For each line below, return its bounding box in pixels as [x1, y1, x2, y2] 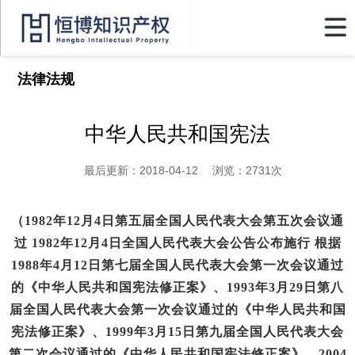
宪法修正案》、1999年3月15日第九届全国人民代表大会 [11, 325, 344, 338]
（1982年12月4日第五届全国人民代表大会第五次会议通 [11, 214, 344, 227]
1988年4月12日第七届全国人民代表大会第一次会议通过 [11, 258, 344, 272]
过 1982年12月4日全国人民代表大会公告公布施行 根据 [13, 236, 342, 250]
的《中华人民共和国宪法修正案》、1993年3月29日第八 [11, 281, 344, 294]
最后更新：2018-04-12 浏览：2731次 [73, 164, 282, 177]
